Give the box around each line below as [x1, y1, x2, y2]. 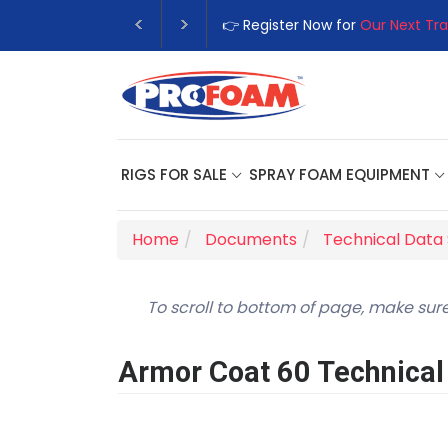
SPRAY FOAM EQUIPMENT [249, 163, 430, 185]
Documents [205, 228, 297, 251]
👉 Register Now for [222, 15, 360, 35]
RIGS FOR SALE [121, 163, 227, 185]
